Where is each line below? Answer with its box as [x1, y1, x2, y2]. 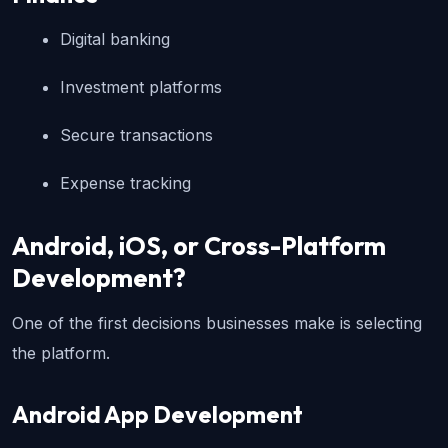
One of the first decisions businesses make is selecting [12, 313, 422, 334]
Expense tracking [60, 173, 191, 194]
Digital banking [60, 29, 170, 50]
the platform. [12, 343, 110, 364]
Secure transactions [60, 125, 213, 146]
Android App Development [12, 400, 303, 430]
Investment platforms [60, 77, 222, 98]
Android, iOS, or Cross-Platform [12, 230, 386, 263]
